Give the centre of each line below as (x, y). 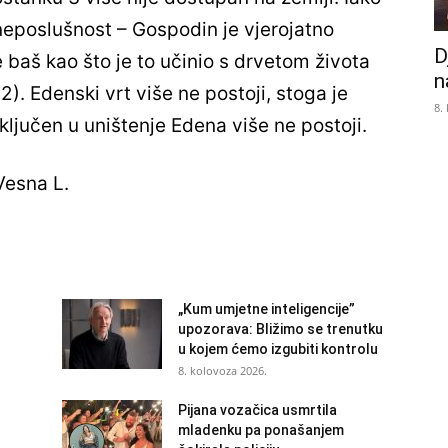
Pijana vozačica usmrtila (257, 410)
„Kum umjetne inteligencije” (266, 309)
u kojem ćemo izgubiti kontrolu (278, 349)
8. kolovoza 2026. (222, 371)
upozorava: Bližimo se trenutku (280, 329)
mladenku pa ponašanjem (261, 430)
